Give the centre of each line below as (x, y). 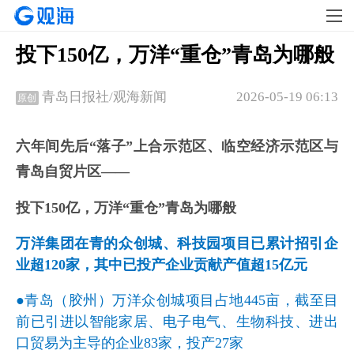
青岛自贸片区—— (73, 172)
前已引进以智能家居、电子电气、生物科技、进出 (177, 322)
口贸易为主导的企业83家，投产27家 (130, 343)
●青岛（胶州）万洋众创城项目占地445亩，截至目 (177, 301)
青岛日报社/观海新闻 (107, 97)
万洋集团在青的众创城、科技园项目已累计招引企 (177, 244)
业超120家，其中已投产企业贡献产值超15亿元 (162, 265)
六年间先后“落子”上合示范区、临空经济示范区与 (177, 147)
